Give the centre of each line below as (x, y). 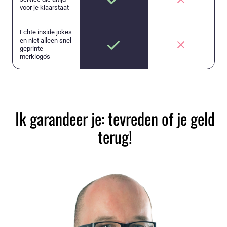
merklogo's (35, 57)
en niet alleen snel (46, 41)
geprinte (31, 49)
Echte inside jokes (46, 32)
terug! (115, 137)
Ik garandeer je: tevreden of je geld (115, 119)
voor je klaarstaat (44, 8)
